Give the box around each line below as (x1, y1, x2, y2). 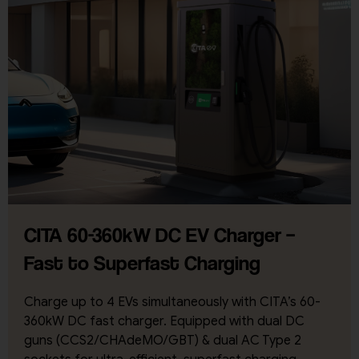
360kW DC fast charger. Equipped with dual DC (24, 313, 305, 329)
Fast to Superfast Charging (24, 249, 260, 275)
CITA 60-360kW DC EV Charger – (24, 221, 295, 247)
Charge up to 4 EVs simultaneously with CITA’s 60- (24, 293, 321, 310)
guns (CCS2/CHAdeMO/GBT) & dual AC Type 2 (24, 332, 301, 349)
